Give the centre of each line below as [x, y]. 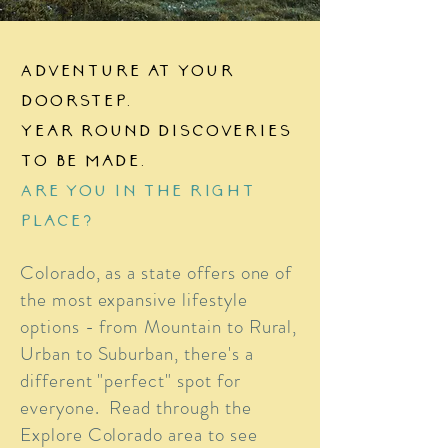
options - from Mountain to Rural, [159, 326]
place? [60, 220]
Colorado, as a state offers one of [156, 272]
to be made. [83, 160]
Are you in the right [138, 190]
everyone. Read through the [136, 407]
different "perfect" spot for [130, 380]
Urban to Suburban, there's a [137, 353]
